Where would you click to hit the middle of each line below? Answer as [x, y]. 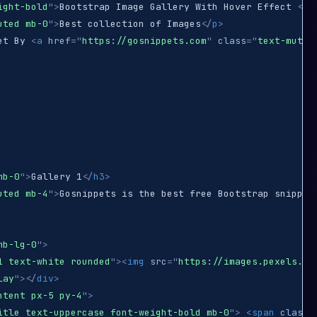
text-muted [286, 41]
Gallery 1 [57, 177]
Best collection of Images [130, 24]
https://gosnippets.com [144, 41]
